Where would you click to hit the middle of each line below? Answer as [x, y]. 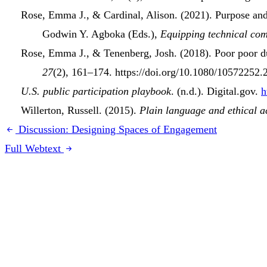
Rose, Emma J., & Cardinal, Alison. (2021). [118, 15]
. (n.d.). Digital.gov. [216, 91]
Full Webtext [33, 149]
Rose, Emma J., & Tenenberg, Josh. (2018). [118, 53]
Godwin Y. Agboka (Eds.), [101, 34]
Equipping [184, 34]
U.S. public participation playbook [96, 91]
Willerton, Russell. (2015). [80, 111]
